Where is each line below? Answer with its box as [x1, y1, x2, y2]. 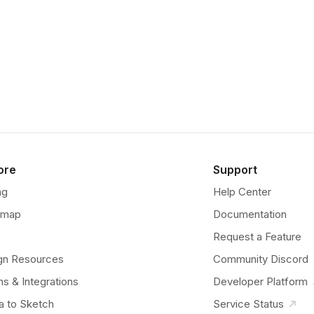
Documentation [213, 207, 287, 221]
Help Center [213, 185, 271, 198]
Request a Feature [213, 230, 301, 243]
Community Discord [213, 252, 308, 266]
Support [213, 163, 257, 177]
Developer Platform [213, 275, 308, 288]
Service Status [213, 297, 284, 310]
